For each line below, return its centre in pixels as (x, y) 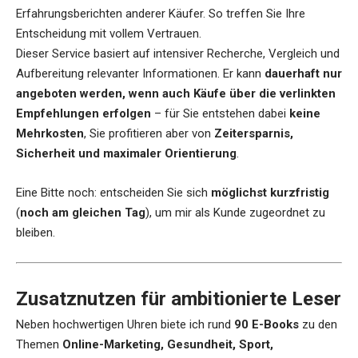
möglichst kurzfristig (270, 193)
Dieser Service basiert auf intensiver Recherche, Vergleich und (178, 54)
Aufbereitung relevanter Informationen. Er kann (140, 74)
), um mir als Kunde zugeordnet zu (235, 213)
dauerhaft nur (303, 74)
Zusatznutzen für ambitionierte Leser (179, 299)
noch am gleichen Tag (83, 213)
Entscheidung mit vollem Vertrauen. (109, 34)
